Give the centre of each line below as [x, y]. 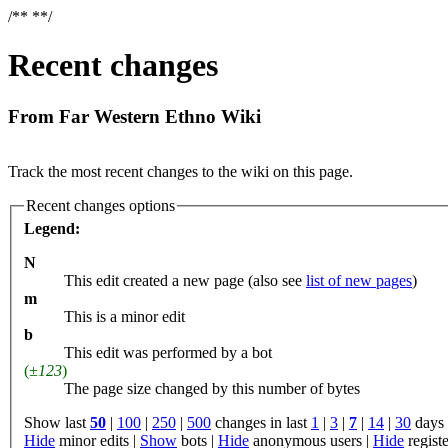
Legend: [52, 229]
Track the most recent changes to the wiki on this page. [180, 171]
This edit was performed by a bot [168, 353]
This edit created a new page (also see [185, 281]
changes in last [261, 423]
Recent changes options [100, 205]
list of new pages [359, 281]
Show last [57, 423]
